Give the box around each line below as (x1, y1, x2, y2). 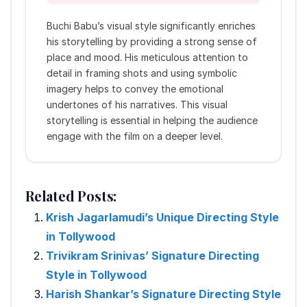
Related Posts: (25, 186, 117, 205)
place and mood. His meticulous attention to (47, 51, 248, 63)
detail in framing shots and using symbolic (47, 66, 237, 79)
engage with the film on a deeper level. (47, 130, 223, 142)
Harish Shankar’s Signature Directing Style (46, 286, 281, 301)
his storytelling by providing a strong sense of (47, 35, 257, 47)
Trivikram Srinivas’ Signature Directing (46, 248, 259, 262)
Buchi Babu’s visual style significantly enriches (47, 19, 256, 32)
